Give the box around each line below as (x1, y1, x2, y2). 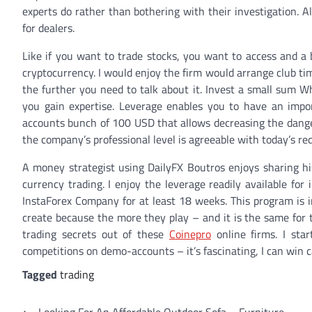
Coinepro (169, 226, 211, 242)
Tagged (22, 266, 60, 283)
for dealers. (22, 19, 75, 36)
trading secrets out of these (22, 226, 169, 242)
